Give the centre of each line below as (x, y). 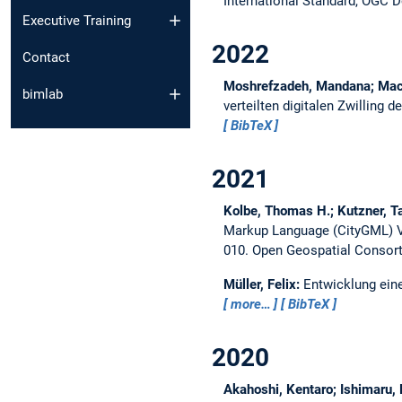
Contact (46, 58)
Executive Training (77, 21)
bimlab (43, 94)
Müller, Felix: (263, 284)
